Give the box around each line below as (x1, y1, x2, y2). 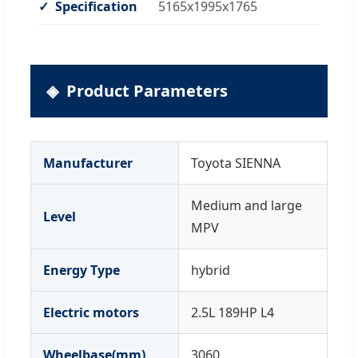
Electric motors (43, 303, 139, 321)
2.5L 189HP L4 (191, 303, 274, 321)
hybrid (191, 261, 230, 279)
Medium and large (191, 196, 302, 214)
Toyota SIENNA (191, 153, 280, 172)
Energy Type (43, 261, 120, 279)
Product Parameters (66, 79, 228, 101)
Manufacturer (43, 153, 133, 172)
